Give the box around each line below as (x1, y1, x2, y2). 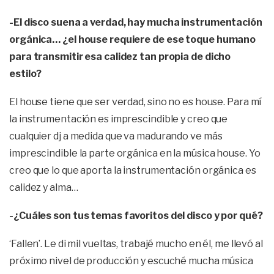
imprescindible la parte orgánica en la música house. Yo (9, 147, 261, 160)
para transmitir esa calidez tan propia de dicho (9, 51, 231, 63)
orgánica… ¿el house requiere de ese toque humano (9, 34, 256, 46)
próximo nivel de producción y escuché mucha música (9, 255, 253, 267)
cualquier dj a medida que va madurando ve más (9, 130, 223, 143)
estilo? (9, 68, 42, 80)
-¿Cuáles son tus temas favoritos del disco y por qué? (9, 210, 263, 222)
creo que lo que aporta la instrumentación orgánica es (9, 165, 256, 177)
